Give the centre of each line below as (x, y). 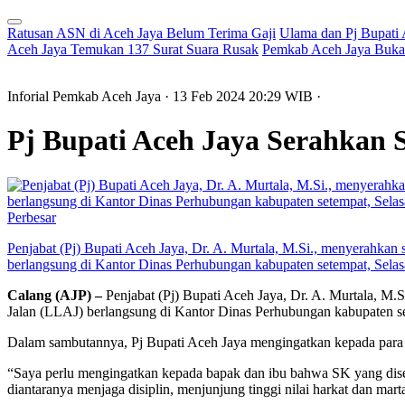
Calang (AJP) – (55, 295)
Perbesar (32, 217)
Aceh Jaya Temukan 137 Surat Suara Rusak (133, 49)
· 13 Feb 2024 (207, 96)
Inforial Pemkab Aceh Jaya (86, 96)
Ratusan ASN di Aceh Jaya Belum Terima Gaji (141, 33)
